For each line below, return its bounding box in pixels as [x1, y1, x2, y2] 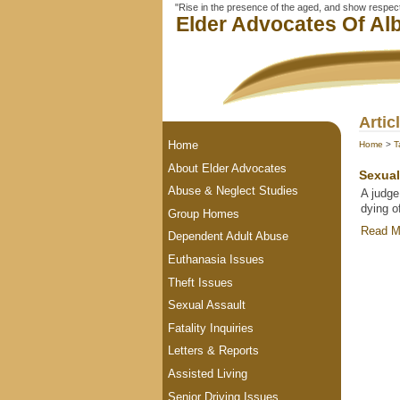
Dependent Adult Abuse [168, 229, 289, 244]
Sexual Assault [168, 298, 246, 312]
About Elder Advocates [168, 161, 287, 175]
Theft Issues [168, 275, 234, 289]
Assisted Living [168, 366, 248, 380]
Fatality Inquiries [168, 321, 254, 335]
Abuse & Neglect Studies [168, 184, 299, 198]
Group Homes [168, 206, 240, 221]
